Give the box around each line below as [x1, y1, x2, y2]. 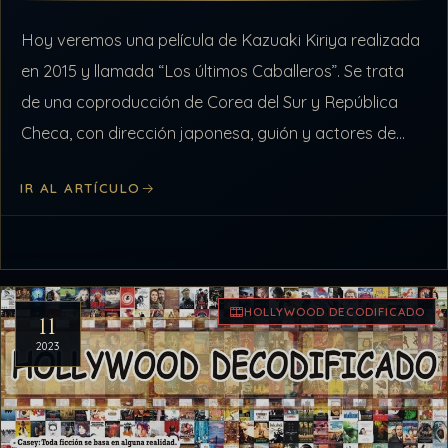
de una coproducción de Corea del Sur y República [21, 91, 399, 112]
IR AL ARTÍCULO [20, 180, 141, 197]
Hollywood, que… [21, 153, 146, 174]
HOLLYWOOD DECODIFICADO [244, 304, 425, 320]
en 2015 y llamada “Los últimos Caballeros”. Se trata [21, 60, 405, 81]
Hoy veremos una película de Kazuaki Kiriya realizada [21, 29, 421, 50]
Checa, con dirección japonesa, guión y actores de [21, 122, 397, 143]
